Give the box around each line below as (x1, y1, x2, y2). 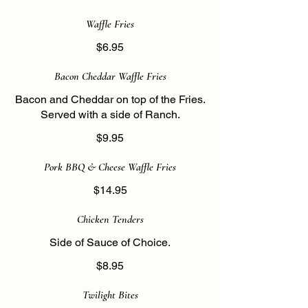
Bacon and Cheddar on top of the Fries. (14, 93, 206, 106)
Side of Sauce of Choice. (49, 236, 170, 249)
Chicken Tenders (76, 212, 144, 226)
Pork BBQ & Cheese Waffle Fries (44, 160, 176, 174)
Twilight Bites (82, 288, 138, 302)
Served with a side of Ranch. (40, 108, 180, 121)
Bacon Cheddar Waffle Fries (54, 69, 166, 83)
